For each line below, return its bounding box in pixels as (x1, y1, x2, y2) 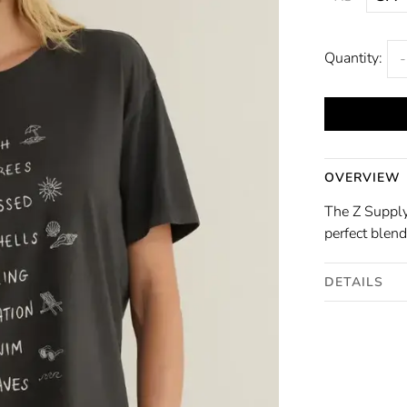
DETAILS (323, 273, 384, 291)
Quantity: (323, 47, 382, 68)
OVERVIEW (323, 168, 402, 186)
